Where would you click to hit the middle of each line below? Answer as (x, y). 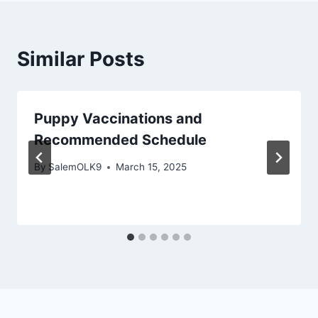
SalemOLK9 (75, 167)
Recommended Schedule (120, 139)
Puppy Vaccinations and (118, 118)
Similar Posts (81, 59)
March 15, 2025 (152, 167)
